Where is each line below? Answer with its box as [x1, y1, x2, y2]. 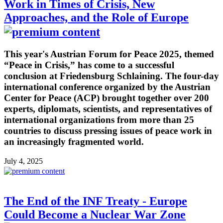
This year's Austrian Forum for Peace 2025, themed [4, 49, 214, 60]
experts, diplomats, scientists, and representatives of [4, 104, 212, 114]
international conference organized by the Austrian [4, 82, 211, 93]
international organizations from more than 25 [4, 114, 194, 125]
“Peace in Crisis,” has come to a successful [4, 60, 174, 71]
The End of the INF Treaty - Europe [4, 194, 187, 208]
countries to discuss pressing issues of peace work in [4, 125, 212, 136]
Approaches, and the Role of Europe [4, 11, 189, 24]
